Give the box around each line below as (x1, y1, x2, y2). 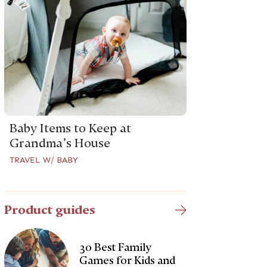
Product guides (4, 202, 96, 217)
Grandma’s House (10, 136, 111, 150)
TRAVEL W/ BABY (10, 155, 79, 164)
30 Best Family (79, 241, 152, 253)
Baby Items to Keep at (10, 121, 132, 135)
